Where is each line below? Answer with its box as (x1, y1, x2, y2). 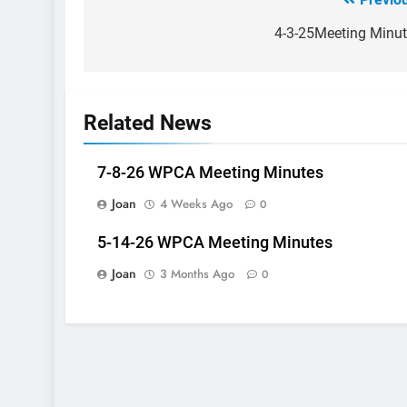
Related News (84, 110, 212, 136)
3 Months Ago (160, 265, 234, 283)
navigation (101, 25, 203, 51)
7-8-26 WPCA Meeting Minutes (97, 164, 323, 183)
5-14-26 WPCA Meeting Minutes (97, 233, 333, 253)
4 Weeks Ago (160, 195, 233, 213)
